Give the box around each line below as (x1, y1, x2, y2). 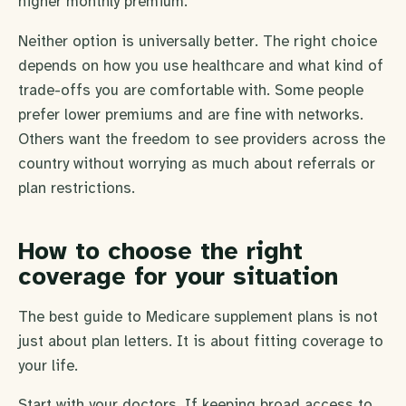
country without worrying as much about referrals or (18, 153, 375, 173)
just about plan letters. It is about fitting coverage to (18, 331, 383, 351)
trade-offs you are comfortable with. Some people (18, 80, 363, 100)
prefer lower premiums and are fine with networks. (18, 104, 363, 124)
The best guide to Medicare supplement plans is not (18, 306, 378, 326)
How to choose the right (18, 235, 303, 266)
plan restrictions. (18, 178, 135, 198)
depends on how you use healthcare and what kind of (18, 55, 383, 75)
